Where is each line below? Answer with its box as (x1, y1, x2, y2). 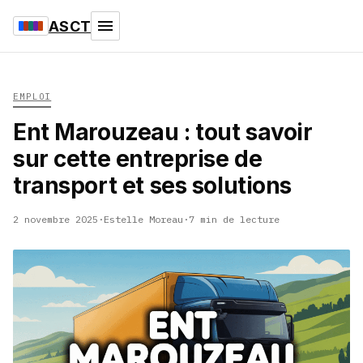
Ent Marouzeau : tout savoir (13, 118, 313, 146)
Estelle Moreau (104, 213, 183, 225)
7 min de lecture (189, 213, 280, 225)
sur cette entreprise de (13, 145, 263, 173)
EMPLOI (13, 91, 52, 102)
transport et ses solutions (13, 172, 293, 199)
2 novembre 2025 (13, 213, 98, 225)
